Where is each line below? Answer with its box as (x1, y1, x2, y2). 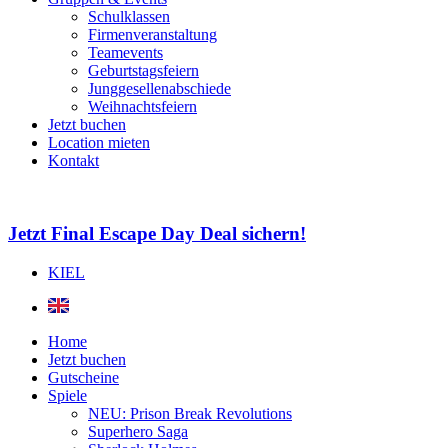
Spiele (48, 386, 87, 404)
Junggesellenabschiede (88, 80, 231, 98)
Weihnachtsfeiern (88, 98, 197, 116)
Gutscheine (48, 368, 119, 386)
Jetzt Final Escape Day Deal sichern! (8, 223, 306, 245)
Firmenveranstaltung (88, 26, 217, 44)
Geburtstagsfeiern (88, 62, 199, 80)
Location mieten (48, 134, 150, 152)
